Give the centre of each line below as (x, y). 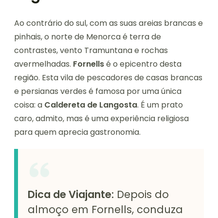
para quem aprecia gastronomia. (77, 132)
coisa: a (29, 105)
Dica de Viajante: (71, 195)
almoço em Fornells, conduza (105, 210)
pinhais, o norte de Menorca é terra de (88, 37)
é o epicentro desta (143, 64)
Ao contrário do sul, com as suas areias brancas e (109, 23)
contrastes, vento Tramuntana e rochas (91, 51)
